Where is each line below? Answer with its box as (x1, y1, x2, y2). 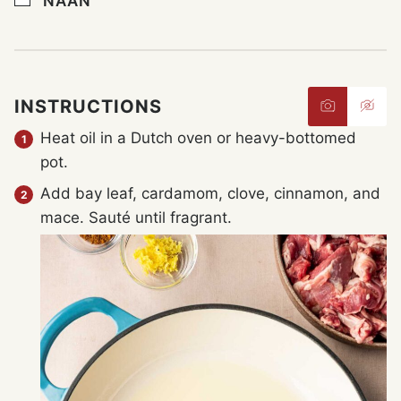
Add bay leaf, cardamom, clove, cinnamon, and (40, 183, 380, 202)
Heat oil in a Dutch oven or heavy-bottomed (40, 128, 356, 147)
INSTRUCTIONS (14, 95, 167, 117)
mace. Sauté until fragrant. (40, 208, 232, 226)
